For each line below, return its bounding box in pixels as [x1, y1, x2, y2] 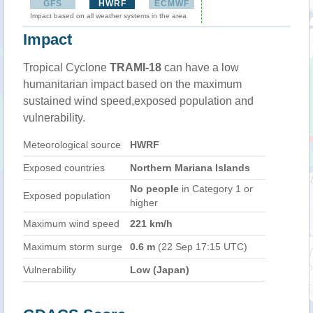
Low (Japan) [130, 264, 189, 275]
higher [130, 197, 158, 208]
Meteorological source [23, 139, 121, 150]
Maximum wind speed [23, 218, 119, 229]
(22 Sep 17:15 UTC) [155, 241, 247, 252]
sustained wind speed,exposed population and [23, 95, 254, 107]
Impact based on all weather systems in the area [30, 12, 187, 20]
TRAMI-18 [110, 61, 161, 73]
